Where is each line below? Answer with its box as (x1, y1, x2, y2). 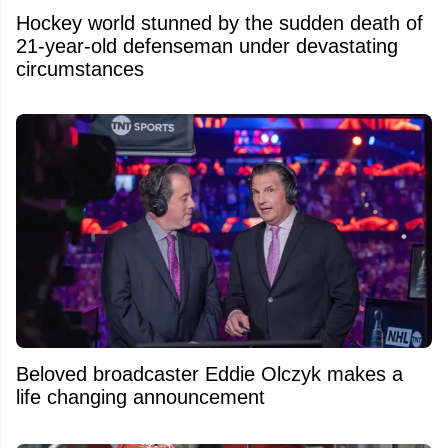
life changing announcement (16, 385, 265, 408)
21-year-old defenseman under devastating (16, 35, 398, 57)
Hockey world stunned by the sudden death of (16, 12, 423, 34)
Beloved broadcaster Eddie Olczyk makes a (16, 362, 403, 385)
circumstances (16, 58, 144, 80)
